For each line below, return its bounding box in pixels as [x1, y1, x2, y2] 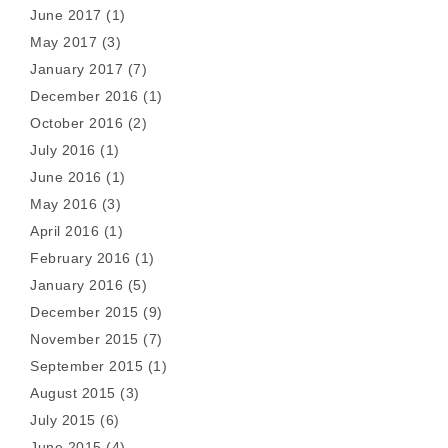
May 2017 [30, 34, 97, 50]
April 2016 [30, 223, 99, 239]
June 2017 [30, 7, 102, 23]
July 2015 [30, 412, 96, 428]
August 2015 [30, 385, 116, 401]
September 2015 [30, 358, 143, 374]
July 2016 [30, 142, 96, 158]
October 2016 [30, 115, 123, 131]
